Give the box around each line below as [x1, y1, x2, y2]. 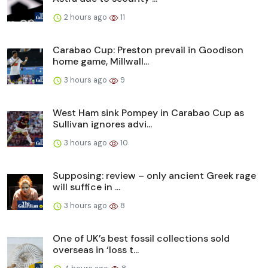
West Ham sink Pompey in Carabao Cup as [53, 106, 244, 120]
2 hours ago [62, 12, 109, 23]
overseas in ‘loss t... [53, 243, 139, 257]
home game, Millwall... [53, 55, 149, 68]
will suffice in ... [53, 181, 120, 194]
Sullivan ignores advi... [53, 118, 152, 131]
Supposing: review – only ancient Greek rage [53, 169, 256, 182]
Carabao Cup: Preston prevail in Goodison [53, 44, 243, 57]
